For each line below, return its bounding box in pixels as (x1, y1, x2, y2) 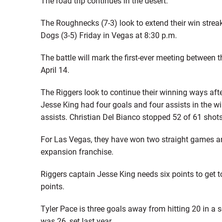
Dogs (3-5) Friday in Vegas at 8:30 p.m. (40, 30, 177, 41)
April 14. (40, 64, 69, 75)
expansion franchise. (40, 146, 113, 157)
